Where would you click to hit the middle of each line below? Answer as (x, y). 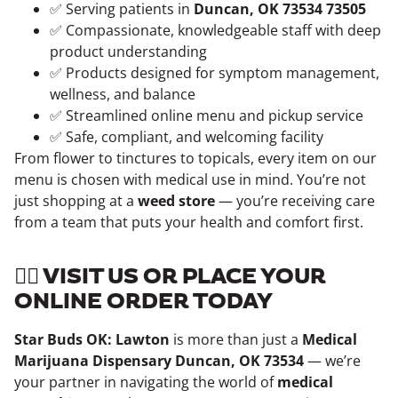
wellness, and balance (123, 94)
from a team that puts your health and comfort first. (189, 222)
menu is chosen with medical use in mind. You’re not (190, 179)
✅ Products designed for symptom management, (215, 73)
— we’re (332, 361)
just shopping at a (76, 201)
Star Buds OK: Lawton (92, 339)
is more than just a (236, 339)
